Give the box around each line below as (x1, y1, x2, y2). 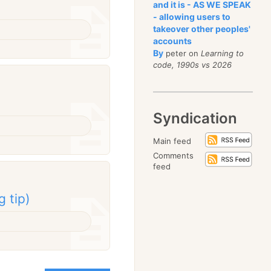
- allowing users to (153, 11, 231, 22)
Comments (153, 151, 194, 160)
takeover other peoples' (153, 24, 251, 34)
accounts (153, 36, 192, 46)
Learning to (201, 48, 244, 58)
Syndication (153, 109, 238, 127)
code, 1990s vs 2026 (153, 60, 232, 70)
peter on (163, 48, 201, 58)
